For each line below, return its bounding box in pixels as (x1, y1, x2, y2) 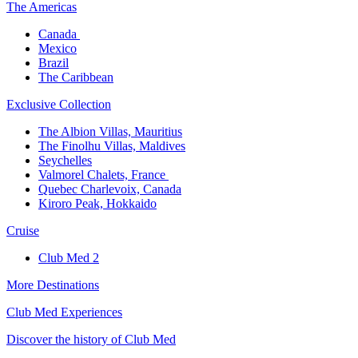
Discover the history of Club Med (6, 332, 176, 347)
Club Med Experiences (6, 305, 122, 320)
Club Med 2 (38, 251, 99, 265)
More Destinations (6, 278, 99, 292)
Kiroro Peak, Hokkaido (38, 197, 157, 211)
